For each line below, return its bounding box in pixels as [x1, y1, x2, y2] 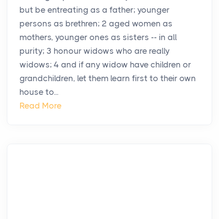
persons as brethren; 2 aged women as [20, 19, 173, 29]
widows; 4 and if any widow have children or [20, 60, 191, 70]
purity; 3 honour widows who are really [20, 46, 170, 56]
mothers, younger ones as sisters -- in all [20, 32, 177, 43]
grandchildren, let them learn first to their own [20, 73, 196, 84]
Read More [20, 101, 62, 111]
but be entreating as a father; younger [20, 5, 170, 15]
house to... [20, 87, 58, 97]
